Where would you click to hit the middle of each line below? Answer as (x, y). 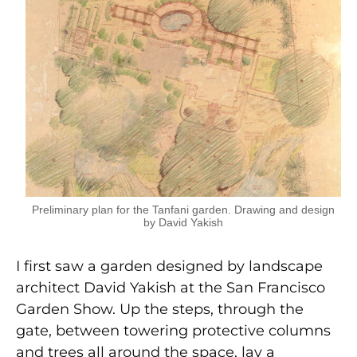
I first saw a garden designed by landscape (169, 266)
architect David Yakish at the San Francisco (171, 287)
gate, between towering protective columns (173, 330)
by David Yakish (183, 222)
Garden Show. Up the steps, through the (160, 309)
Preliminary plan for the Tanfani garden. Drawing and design (183, 209)
